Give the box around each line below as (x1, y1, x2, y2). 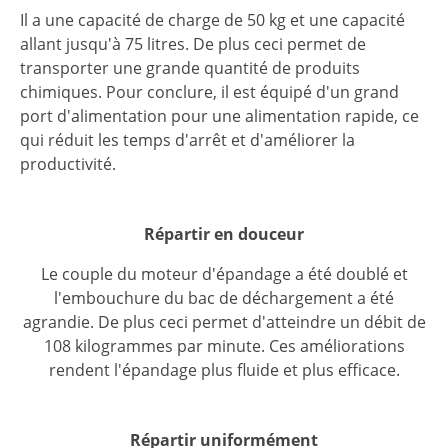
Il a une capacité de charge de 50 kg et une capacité (20, 9, 405, 32)
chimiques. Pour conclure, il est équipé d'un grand (20, 81, 399, 104)
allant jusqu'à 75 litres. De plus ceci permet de (20, 33, 366, 56)
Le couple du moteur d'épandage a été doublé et (40, 263, 408, 286)
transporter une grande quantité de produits (20, 57, 360, 80)
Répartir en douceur (144, 223, 304, 246)
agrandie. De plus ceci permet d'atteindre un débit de (22, 311, 426, 334)
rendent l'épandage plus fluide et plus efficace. (48, 359, 400, 382)
